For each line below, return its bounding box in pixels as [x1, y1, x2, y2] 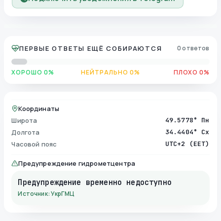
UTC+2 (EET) [165, 139, 210, 148]
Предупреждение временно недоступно [18, 177, 172, 187]
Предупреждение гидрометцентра [18, 158, 136, 168]
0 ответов [177, 43, 210, 52]
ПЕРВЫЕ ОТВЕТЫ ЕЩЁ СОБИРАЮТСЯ [19, 43, 162, 53]
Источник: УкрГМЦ [18, 189, 74, 198]
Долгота [11, 127, 40, 137]
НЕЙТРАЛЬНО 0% [81, 68, 140, 76]
